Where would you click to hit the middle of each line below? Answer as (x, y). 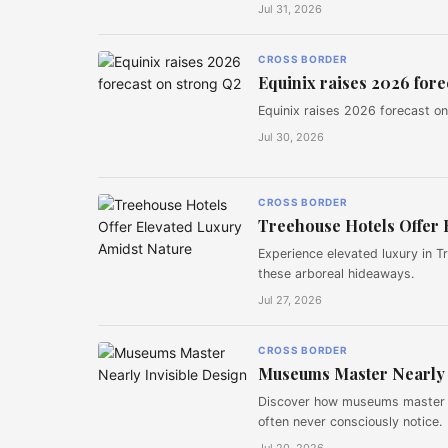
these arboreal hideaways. (336, 273)
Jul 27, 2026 (290, 300)
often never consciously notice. (350, 421)
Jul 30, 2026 (291, 137)
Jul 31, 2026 (290, 9)
